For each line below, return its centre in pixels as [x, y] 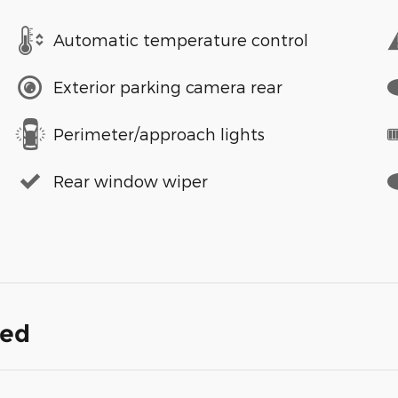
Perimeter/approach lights [159, 134]
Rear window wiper [131, 181]
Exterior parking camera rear [168, 87]
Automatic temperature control [181, 40]
